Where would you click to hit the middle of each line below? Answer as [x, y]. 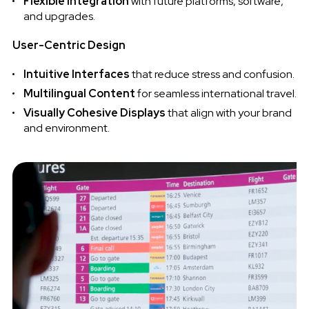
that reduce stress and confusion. [212, 74]
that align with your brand [228, 113]
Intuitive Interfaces [76, 74]
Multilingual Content [79, 94]
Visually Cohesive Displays [94, 113]
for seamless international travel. [216, 94]
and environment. [66, 128]
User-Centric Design [69, 46]
